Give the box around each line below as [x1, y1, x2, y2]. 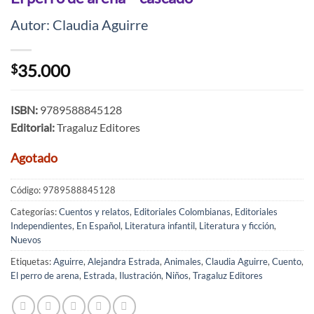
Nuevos [11, 234, 41, 246]
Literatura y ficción [199, 220, 274, 232]
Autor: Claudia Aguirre [11, 15, 148, 33]
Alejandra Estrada [88, 256, 160, 268]
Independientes [11, 220, 72, 232]
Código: [11, 184, 43, 196]
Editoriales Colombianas [134, 206, 231, 218]
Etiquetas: [11, 256, 53, 268]
